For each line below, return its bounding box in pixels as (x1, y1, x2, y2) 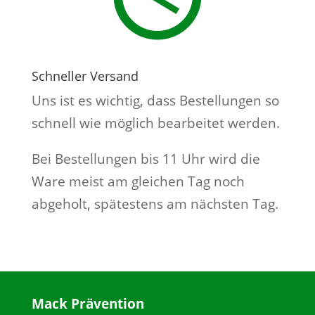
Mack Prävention (31, 295, 144, 313)
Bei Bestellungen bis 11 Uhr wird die (31, 150, 260, 168)
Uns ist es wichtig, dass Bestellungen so (31, 91, 279, 110)
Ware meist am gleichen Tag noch (31, 172, 245, 191)
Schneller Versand (31, 67, 139, 84)
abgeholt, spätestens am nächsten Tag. (31, 195, 278, 213)
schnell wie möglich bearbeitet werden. (31, 114, 280, 132)
